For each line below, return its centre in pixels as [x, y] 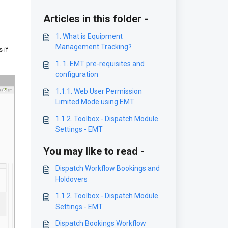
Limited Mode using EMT [95, 102]
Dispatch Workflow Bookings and [107, 168]
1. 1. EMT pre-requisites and [100, 64]
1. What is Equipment [89, 36]
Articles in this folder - [95, 19]
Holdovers [71, 179]
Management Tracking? [93, 47]
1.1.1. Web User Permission [98, 91]
